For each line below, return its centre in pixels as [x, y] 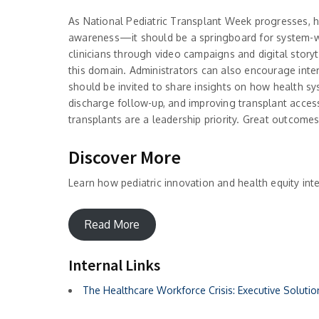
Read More [112, 225]
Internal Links [114, 265]
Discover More [125, 157]
